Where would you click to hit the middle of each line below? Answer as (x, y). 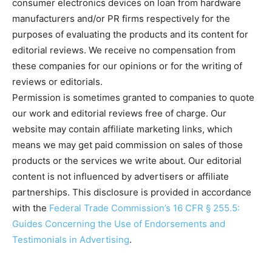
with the (31, 208)
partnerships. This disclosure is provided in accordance (132, 192)
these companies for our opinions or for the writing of (127, 66)
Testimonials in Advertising (71, 239)
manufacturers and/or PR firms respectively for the (121, 18)
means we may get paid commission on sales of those (127, 144)
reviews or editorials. (57, 81)
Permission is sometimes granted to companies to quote (133, 97)
